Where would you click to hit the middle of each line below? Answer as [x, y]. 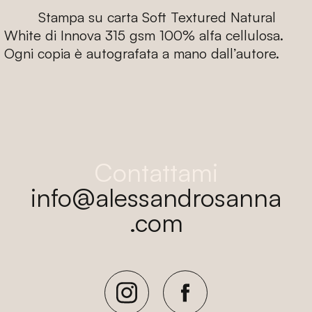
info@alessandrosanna [156, 198]
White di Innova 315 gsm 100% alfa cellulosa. [143, 36]
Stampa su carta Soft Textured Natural [157, 17]
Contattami [156, 173]
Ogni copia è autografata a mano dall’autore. [141, 54]
